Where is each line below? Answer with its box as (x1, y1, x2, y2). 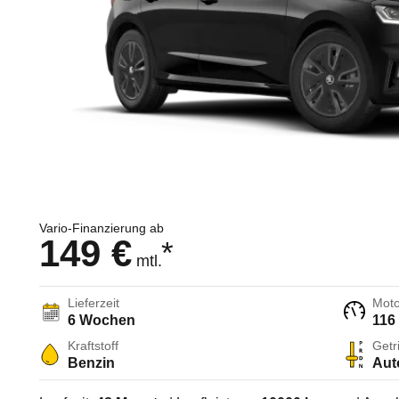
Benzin (68, 355, 115, 371)
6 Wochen (68, 313, 135, 329)
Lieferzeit (68, 296, 119, 311)
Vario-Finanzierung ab (39, 221, 164, 236)
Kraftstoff (68, 338, 118, 354)
